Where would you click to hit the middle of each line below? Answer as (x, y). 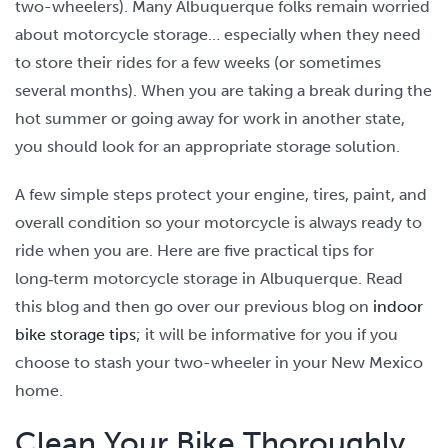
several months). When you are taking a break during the (223, 90)
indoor (397, 306)
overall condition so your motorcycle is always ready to (218, 222)
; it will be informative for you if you (266, 334)
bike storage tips (75, 334)
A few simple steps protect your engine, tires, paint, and (220, 194)
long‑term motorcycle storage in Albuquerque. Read (208, 278)
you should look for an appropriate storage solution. (207, 146)
